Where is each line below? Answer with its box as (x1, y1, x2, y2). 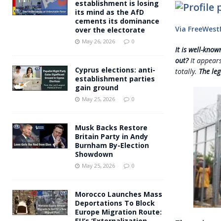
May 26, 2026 (82, 37, 115, 45)
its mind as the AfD (75, 7, 144, 17)
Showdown (75, 149, 113, 159)
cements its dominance (75, 16, 159, 26)
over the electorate (75, 25, 145, 35)
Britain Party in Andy (75, 131, 148, 141)
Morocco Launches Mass (75, 189, 162, 199)
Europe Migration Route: (75, 207, 162, 217)
